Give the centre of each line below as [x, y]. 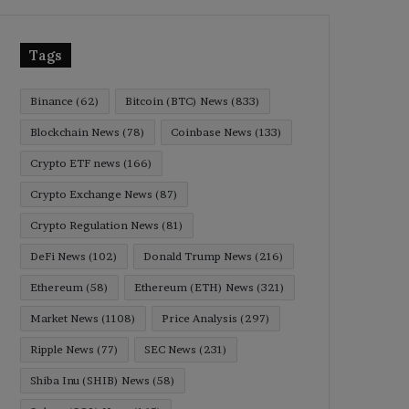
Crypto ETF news [75, 163]
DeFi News [58, 256]
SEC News [170, 349]
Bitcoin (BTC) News [177, 101]
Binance [52, 101]
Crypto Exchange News [91, 194]
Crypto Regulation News [94, 225]
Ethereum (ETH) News [194, 287]
